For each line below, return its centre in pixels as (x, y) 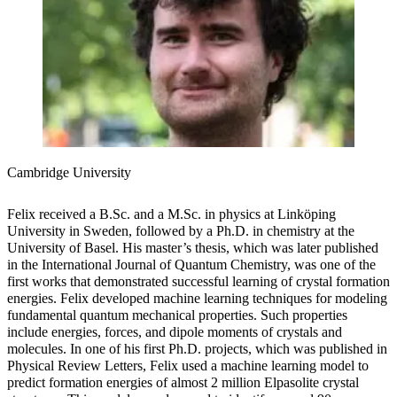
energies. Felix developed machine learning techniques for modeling (197, 298)
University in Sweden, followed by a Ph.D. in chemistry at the (181, 230)
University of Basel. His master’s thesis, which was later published (193, 247)
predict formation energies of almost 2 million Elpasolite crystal (183, 382)
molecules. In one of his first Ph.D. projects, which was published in (197, 348)
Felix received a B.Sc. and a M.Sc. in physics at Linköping (171, 214)
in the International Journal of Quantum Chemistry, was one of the (191, 264)
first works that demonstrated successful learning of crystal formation (198, 281)
